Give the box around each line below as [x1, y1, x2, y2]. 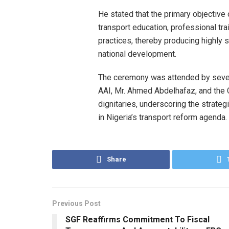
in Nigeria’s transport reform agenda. [98, 112, 227, 122]
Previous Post [52, 199, 101, 208]
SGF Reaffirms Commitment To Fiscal [65, 214, 210, 224]
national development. [98, 49, 176, 59]
